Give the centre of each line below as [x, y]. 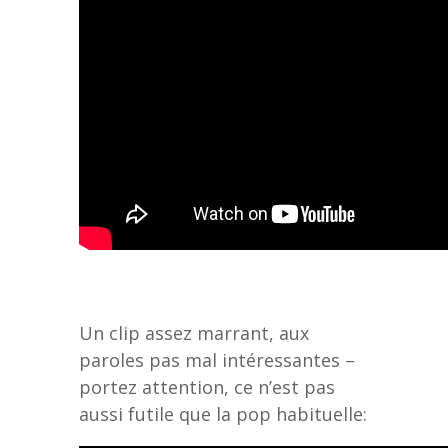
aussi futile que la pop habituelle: [223, 413]
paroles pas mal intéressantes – [217, 359]
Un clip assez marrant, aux [194, 332]
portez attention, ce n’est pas [207, 386]
